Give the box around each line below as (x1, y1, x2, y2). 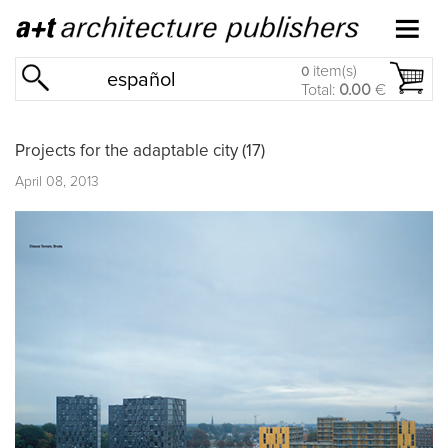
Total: (301, 82, 339, 98)
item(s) (309, 63, 357, 79)
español (107, 70, 177, 90)
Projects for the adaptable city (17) (15, 142, 265, 160)
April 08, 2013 (15, 174, 99, 189)
